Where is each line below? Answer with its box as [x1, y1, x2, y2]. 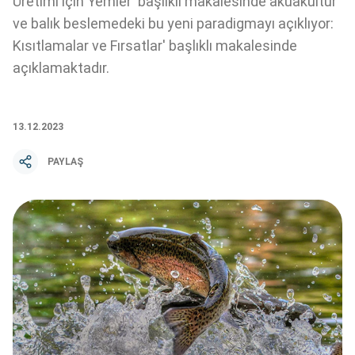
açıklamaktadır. [13, 59, 109, 76]
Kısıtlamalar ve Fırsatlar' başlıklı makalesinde [13, 37, 297, 54]
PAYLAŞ [48, 156, 83, 167]
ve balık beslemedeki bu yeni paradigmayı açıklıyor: [13, 15, 334, 32]
